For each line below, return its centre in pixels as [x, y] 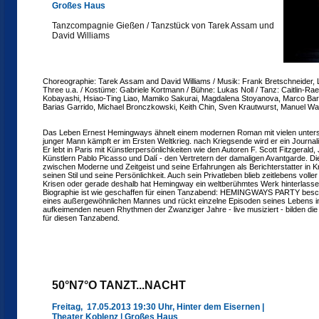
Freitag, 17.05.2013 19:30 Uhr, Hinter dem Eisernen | [158, 307]
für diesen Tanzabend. [81, 218]
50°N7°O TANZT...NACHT [119, 285]
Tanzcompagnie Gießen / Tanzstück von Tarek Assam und [163, 26]
